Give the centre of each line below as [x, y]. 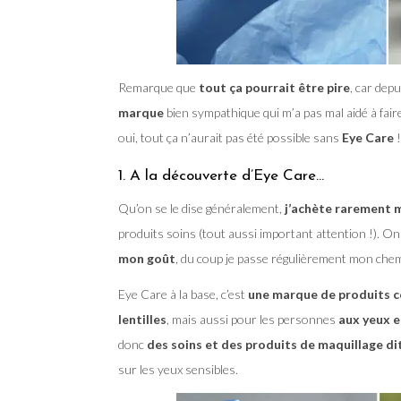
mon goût [147, 259]
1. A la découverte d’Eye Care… [221, 176]
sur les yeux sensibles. [178, 370]
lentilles [142, 320]
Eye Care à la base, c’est [183, 294]
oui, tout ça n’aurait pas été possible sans [230, 138]
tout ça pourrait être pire [273, 88]
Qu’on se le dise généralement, [200, 209]
